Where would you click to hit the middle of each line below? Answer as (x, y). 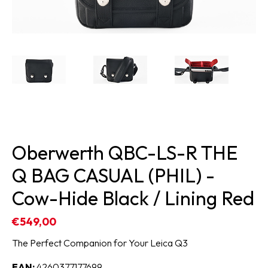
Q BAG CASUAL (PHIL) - (113, 176)
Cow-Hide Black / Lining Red (133, 198)
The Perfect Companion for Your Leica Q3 (100, 243)
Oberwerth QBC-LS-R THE (125, 153)
